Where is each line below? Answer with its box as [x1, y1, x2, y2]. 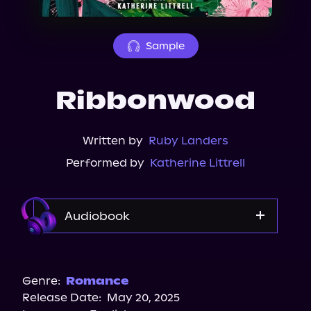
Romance [66, 274, 128, 287]
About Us [21, 2, 81, 16]
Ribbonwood [56, 85, 255, 116]
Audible [134, 248, 177, 261]
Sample [145, 40, 185, 52]
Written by [83, 134, 143, 147]
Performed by [66, 156, 144, 169]
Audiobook [65, 209, 130, 223]
